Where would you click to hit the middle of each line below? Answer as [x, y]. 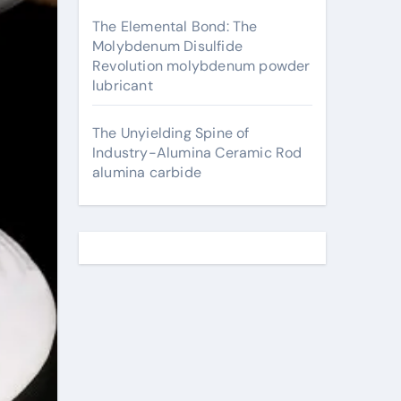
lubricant [123, 85]
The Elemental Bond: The [175, 26]
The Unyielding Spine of [171, 133]
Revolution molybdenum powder [201, 66]
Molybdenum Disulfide [167, 46]
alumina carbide [147, 172]
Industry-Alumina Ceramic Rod [197, 153]
